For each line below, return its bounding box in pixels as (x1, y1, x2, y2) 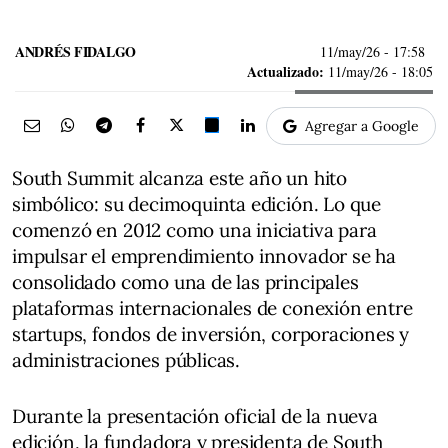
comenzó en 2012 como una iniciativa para (12, 218, 377, 242)
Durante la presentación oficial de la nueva (12, 404, 378, 428)
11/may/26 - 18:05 (324, 62, 433, 81)
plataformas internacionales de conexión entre (12, 296, 413, 320)
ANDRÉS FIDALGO (15, 41, 137, 62)
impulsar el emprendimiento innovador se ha (12, 244, 397, 268)
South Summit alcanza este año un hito (12, 166, 347, 190)
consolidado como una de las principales (12, 270, 359, 294)
